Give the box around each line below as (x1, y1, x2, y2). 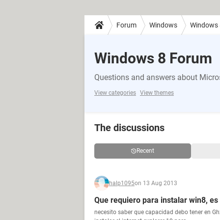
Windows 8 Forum (94, 50, 212, 67)
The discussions (94, 122, 165, 134)
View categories (94, 89, 136, 96)
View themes (140, 89, 174, 96)
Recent (136, 147, 154, 154)
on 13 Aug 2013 (135, 180, 177, 187)
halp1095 (109, 180, 135, 187)
